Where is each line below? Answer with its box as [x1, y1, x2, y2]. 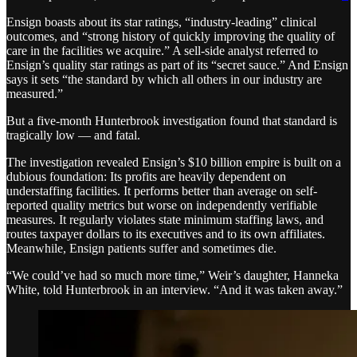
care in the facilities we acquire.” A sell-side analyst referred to [6, 43, 318, 57]
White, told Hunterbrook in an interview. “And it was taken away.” [6, 282, 343, 296]
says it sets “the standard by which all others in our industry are [6, 72, 322, 86]
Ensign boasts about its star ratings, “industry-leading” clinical [6, 14, 316, 29]
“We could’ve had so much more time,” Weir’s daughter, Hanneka [6, 268, 339, 282]
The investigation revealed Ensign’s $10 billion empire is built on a [6, 155, 341, 169]
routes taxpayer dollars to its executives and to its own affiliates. [6, 226, 325, 241]
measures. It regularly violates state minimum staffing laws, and [6, 212, 324, 226]
